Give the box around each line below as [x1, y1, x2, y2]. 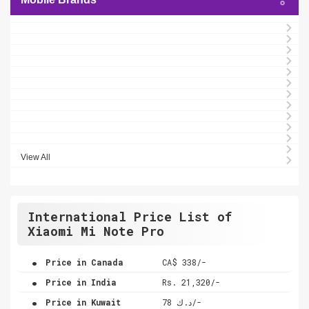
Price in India [41, 276, 117, 288]
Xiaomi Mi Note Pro [28, 222, 164, 239]
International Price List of [28, 208, 232, 225]
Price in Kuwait [41, 296, 121, 308]
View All [21, 152, 50, 162]
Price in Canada [41, 256, 123, 268]
